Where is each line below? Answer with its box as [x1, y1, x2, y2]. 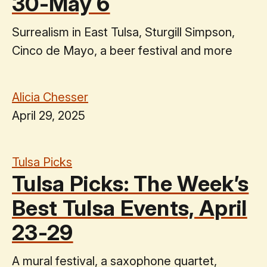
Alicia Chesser [12, 89, 88, 104]
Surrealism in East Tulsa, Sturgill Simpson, [12, 24, 235, 39]
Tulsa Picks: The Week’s [12, 170, 249, 197]
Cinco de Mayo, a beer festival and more [12, 43, 232, 58]
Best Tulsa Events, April [12, 194, 247, 221]
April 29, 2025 [12, 108, 85, 123]
